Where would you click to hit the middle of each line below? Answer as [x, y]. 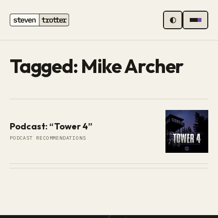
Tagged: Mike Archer [97, 66]
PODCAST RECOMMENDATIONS [48, 138]
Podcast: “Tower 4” [51, 127]
